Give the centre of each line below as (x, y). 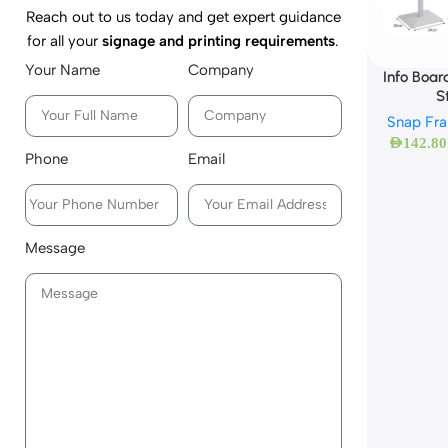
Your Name (62, 69)
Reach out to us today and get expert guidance (183, 16)
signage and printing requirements (219, 40)
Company (221, 69)
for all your (65, 40)
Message (55, 247)
